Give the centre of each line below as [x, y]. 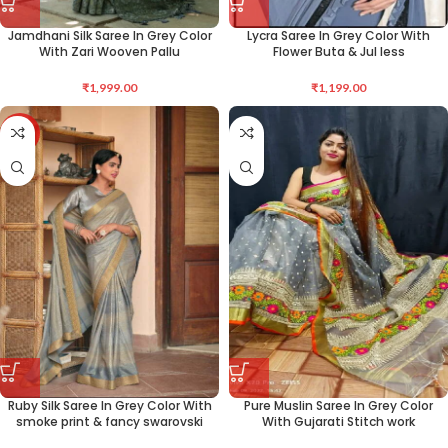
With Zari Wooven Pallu [109, 51]
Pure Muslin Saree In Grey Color [338, 405]
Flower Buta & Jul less [338, 51]
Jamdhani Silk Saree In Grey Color [109, 35]
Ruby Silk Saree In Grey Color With [109, 405]
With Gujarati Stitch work [338, 421]
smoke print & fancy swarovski [109, 421]
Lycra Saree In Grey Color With [338, 35]
